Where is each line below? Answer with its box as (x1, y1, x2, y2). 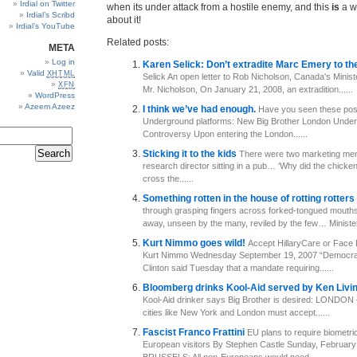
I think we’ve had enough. (143, 104, 258, 115)
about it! (107, 14, 141, 25)
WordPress (35, 91, 75, 100)
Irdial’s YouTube (16, 22, 75, 30)
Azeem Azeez (25, 102, 75, 111)
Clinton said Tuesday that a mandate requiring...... (143, 263, 334, 274)
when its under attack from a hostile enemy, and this (107, 2, 331, 13)
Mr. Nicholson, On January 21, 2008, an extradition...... (143, 84, 353, 96)
